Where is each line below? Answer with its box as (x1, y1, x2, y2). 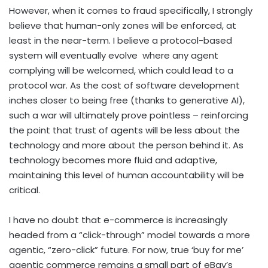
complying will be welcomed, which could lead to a (9, 63, 233, 77)
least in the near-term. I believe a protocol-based (9, 33, 232, 47)
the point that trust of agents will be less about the (9, 123, 240, 136)
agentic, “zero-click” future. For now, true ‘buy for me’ (9, 243, 243, 256)
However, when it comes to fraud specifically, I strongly (9, 4, 252, 17)
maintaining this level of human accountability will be (9, 168, 244, 181)
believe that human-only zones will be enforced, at (9, 19, 236, 32)
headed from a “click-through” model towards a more (9, 228, 250, 241)
